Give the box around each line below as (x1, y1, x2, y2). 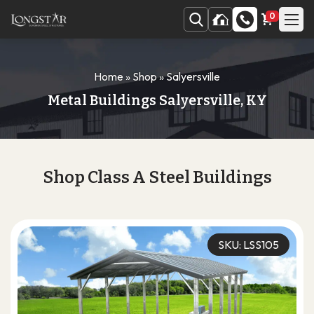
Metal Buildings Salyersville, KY (47, 92, 267, 109)
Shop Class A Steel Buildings (42, 168, 272, 187)
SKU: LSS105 (218, 238, 279, 252)
